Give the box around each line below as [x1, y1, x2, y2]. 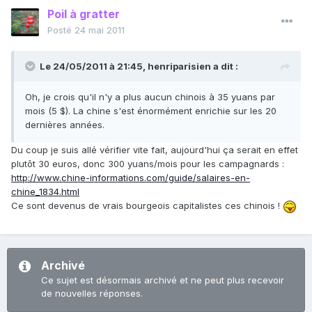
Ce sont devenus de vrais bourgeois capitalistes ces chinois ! [11, 200, 283, 212]
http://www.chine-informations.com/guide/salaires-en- [11, 172, 250, 184]
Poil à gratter [47, 7, 120, 22]
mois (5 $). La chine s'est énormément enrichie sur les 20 [25, 105, 276, 117]
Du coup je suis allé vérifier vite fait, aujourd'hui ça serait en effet [11, 144, 298, 156]
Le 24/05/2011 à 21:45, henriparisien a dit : [40, 61, 238, 72]
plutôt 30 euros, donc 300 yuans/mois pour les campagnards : [11, 158, 284, 170]
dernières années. [25, 119, 104, 131]
